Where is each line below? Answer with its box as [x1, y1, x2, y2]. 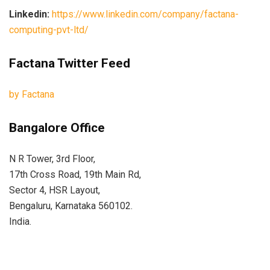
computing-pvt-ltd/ [9, 24, 89, 36]
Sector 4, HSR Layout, [9, 184, 100, 196]
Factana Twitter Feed [9, 55, 130, 71]
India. [9, 215, 31, 227]
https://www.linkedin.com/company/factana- [52, 8, 239, 20]
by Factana [9, 88, 54, 100]
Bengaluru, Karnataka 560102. [9, 199, 133, 212]
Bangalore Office [9, 120, 105, 135]
